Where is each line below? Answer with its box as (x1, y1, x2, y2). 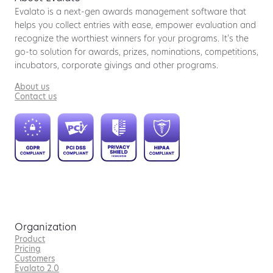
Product (15, 233, 45, 244)
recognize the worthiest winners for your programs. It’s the (15, 32, 249, 44)
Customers (15, 252, 55, 264)
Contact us (15, 90, 57, 102)
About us (15, 80, 49, 92)
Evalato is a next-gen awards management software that (15, 5, 246, 18)
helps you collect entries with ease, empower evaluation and (15, 18, 256, 31)
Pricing (15, 243, 41, 254)
